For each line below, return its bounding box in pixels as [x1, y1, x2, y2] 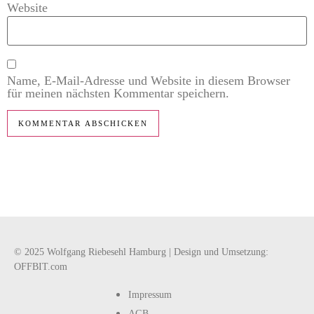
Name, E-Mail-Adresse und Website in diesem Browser [7, 74, 290, 88]
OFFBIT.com [14, 261, 67, 273]
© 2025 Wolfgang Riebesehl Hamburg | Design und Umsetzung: [14, 247, 268, 258]
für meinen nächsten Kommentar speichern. [7, 86, 229, 101]
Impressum [128, 289, 172, 300]
